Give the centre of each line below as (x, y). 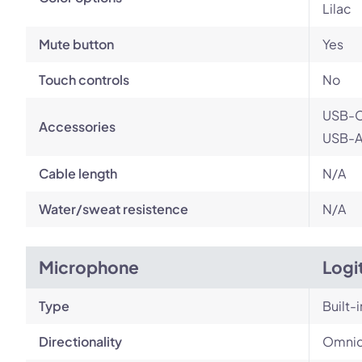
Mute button (76, 44)
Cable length (78, 173)
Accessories (77, 126)
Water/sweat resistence (114, 209)
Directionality (80, 341)
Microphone (89, 267)
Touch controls (84, 80)
